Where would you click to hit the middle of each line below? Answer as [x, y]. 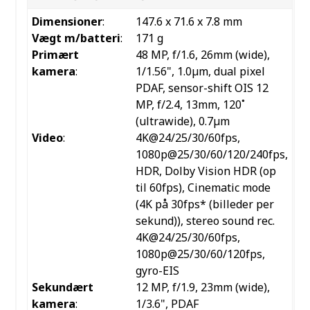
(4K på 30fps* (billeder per [204, 204]
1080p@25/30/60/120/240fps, [211, 155]
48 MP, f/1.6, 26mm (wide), [202, 55]
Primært [55, 55]
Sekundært [62, 288]
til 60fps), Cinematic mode [203, 188]
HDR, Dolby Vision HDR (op [206, 171]
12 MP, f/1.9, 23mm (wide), [202, 288]
